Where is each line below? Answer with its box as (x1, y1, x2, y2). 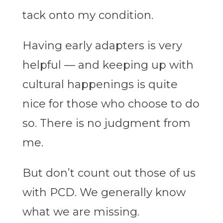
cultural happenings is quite (22, 78, 178, 92)
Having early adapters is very (22, 39, 182, 53)
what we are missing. (22, 205, 139, 219)
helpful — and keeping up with (22, 58, 194, 72)
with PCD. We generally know (22, 186, 186, 200)
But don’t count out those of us (22, 166, 196, 180)
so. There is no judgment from (22, 116, 191, 130)
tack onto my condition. (22, 8, 153, 22)
